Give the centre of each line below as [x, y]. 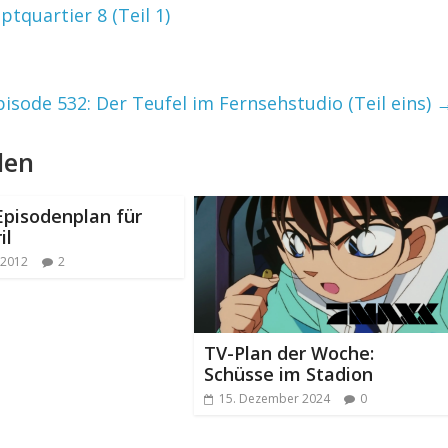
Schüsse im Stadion [288, 373]
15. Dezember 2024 [274, 398]
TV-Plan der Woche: [289, 352]
